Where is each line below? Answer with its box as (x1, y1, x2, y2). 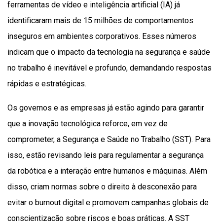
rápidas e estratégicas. (7, 79, 86, 89)
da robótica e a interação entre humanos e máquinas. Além (7, 166, 207, 176)
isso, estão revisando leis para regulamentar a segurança (7, 150, 204, 160)
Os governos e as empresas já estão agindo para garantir (7, 103, 204, 113)
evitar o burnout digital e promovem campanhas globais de (7, 198, 209, 208)
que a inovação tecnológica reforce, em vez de (7, 119, 168, 129)
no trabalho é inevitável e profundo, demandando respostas (7, 63, 212, 73)
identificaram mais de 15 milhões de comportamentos (7, 16, 193, 26)
